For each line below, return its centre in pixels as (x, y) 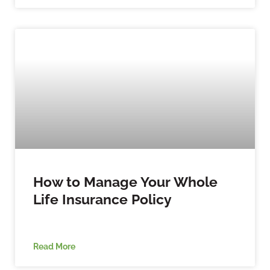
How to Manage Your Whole (125, 181)
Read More (54, 246)
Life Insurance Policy (102, 199)
